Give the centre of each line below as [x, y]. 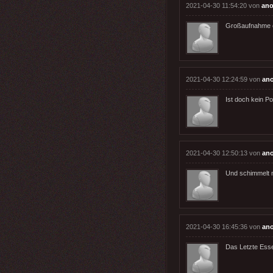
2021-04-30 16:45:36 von [224, 226]
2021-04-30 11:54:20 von [224, 5]
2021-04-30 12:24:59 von [224, 79]
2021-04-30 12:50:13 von [224, 153]
